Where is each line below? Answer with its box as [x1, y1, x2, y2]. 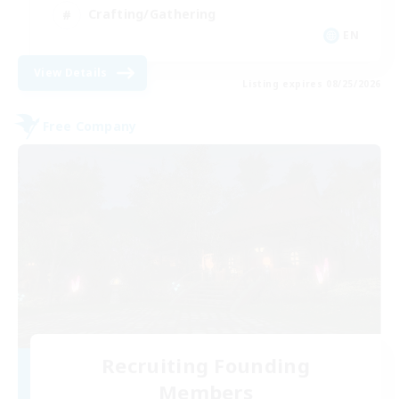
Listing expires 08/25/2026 [242, 77, 381, 90]
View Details [34, 64, 108, 80]
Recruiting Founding [102, 352, 310, 379]
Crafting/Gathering [88, 5, 216, 23]
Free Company [43, 118, 137, 135]
